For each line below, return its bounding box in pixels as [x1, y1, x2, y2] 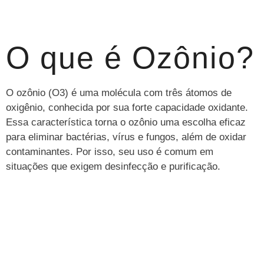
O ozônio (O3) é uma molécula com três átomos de [6, 87, 232, 98]
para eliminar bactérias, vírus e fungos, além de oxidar [6, 131, 246, 143]
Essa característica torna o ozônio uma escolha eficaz [6, 116, 246, 128]
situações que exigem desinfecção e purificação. [6, 160, 220, 172]
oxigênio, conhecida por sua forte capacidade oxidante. [6, 101, 248, 113]
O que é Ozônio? [6, 40, 255, 75]
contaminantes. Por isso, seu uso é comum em [6, 146, 213, 157]
